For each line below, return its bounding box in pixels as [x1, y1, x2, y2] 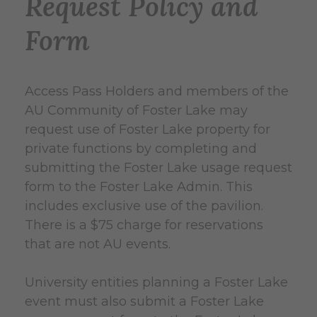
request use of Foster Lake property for [25, 121, 270, 137]
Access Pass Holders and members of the [25, 83, 289, 99]
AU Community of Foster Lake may [25, 102, 248, 118]
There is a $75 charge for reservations [25, 217, 263, 233]
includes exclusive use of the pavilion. [25, 197, 263, 214]
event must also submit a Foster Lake [25, 293, 264, 309]
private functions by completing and [25, 140, 257, 156]
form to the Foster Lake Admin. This [25, 178, 253, 195]
